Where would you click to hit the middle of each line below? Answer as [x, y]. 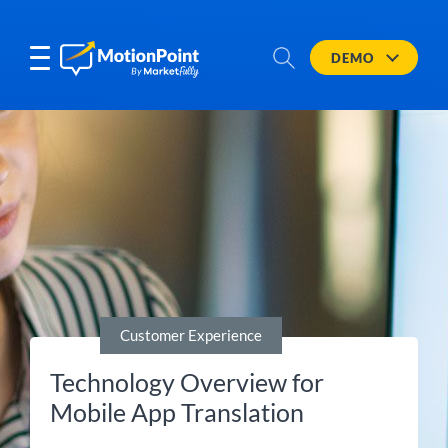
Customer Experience [191, 335]
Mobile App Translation [177, 412]
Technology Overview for [187, 382]
